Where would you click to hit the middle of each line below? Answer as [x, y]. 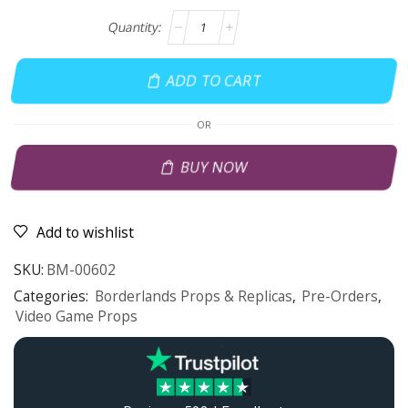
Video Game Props [76, 317]
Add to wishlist [85, 233]
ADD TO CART [214, 81]
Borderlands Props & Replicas [194, 297]
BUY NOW [214, 167]
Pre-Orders [340, 297]
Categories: [53, 297]
